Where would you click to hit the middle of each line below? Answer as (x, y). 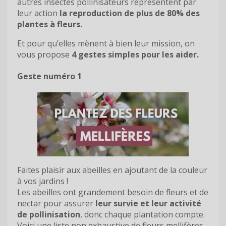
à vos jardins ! (43, 181)
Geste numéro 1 (49, 76)
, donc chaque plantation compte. (143, 214)
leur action (37, 13)
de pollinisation (49, 214)
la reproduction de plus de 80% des (129, 13)
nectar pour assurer (56, 203)
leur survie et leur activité (148, 203)
